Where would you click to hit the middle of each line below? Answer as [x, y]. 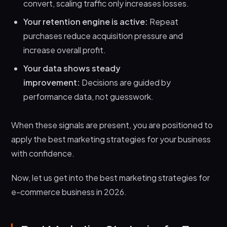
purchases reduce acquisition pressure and [103, 36]
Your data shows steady [72, 68]
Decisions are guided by [126, 83]
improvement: [53, 83]
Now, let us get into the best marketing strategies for [111, 178]
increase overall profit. [65, 50]
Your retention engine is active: [87, 22]
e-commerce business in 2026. [69, 192]
